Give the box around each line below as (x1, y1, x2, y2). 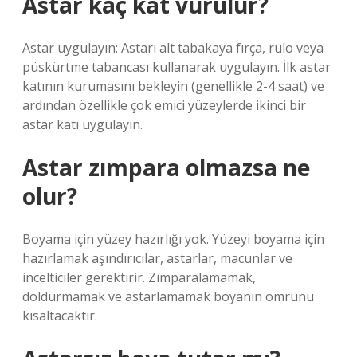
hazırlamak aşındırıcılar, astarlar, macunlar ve (22, 249, 292, 267)
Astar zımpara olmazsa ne (22, 152, 310, 182)
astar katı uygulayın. (22, 116, 143, 133)
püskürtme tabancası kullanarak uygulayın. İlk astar (22, 58, 331, 76)
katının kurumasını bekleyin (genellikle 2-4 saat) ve (22, 77, 324, 95)
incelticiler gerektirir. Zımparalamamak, (22, 269, 256, 286)
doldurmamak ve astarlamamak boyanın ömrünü (22, 288, 314, 305)
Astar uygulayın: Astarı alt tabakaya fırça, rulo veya (22, 39, 324, 57)
